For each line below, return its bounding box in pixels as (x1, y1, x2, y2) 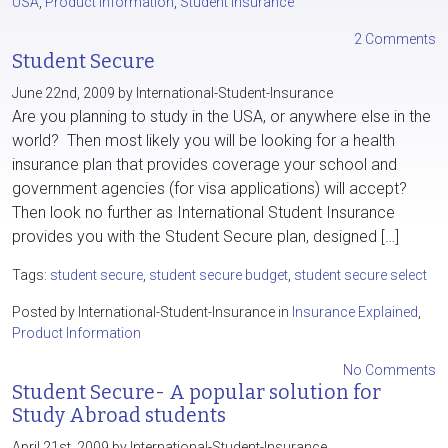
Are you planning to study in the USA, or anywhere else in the (12, 107, 431, 126)
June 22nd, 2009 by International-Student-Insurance (12, 85, 333, 101)
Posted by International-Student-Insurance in (12, 304, 292, 320)
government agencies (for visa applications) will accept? (12, 179, 407, 198)
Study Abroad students (12, 404, 226, 427)
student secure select (294, 267, 427, 283)
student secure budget (149, 267, 288, 283)
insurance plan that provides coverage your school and (12, 155, 397, 174)
